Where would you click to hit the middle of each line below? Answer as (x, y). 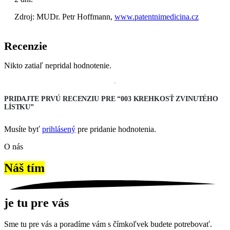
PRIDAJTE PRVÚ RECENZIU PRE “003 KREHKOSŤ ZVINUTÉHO (111, 99)
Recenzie (26, 46)
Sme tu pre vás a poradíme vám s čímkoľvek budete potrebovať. (108, 224)
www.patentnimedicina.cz (157, 17)
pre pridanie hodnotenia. (116, 129)
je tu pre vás (36, 203)
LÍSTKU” (19, 107)
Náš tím (24, 168)
